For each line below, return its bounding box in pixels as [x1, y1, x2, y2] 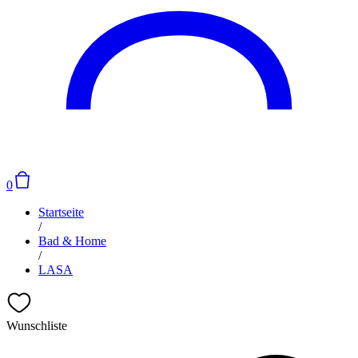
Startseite [38, 205, 84, 219]
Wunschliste [6, 319, 67, 332]
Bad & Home [38, 234, 106, 248]
